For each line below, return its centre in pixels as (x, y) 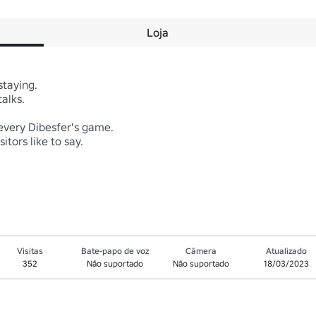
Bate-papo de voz (115, 251)
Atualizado (286, 251)
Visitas (30, 251)
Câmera (201, 251)
